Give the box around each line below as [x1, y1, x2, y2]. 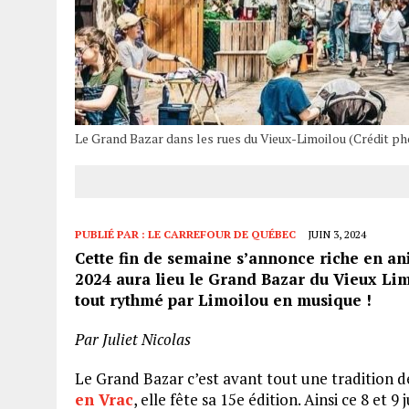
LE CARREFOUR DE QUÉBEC [148, 227, 296, 242]
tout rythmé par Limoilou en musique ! [75, 289, 372, 311]
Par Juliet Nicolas [75, 329, 191, 351]
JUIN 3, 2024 [308, 227, 366, 242]
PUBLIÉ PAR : [75, 227, 148, 242]
